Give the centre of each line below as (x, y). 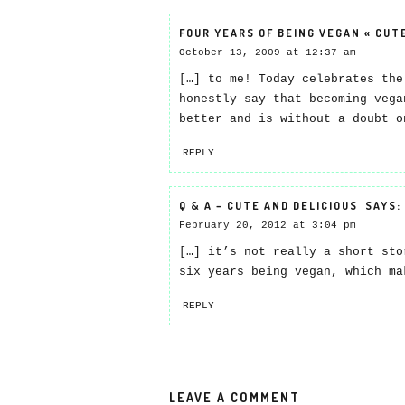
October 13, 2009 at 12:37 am (268, 52)
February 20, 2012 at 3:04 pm (268, 225)
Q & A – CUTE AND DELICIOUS (268, 206)
